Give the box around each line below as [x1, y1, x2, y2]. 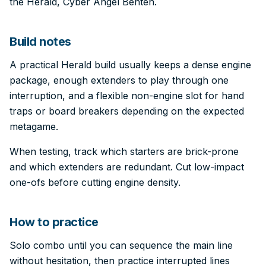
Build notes [9, 34, 71, 49]
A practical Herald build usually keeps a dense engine [9, 59, 251, 71]
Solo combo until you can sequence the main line [9, 239, 233, 251]
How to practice [9, 215, 99, 229]
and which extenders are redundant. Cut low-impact [9, 161, 244, 173]
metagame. [9, 121, 58, 132]
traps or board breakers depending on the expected [9, 105, 244, 117]
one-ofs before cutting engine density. [9, 176, 180, 188]
